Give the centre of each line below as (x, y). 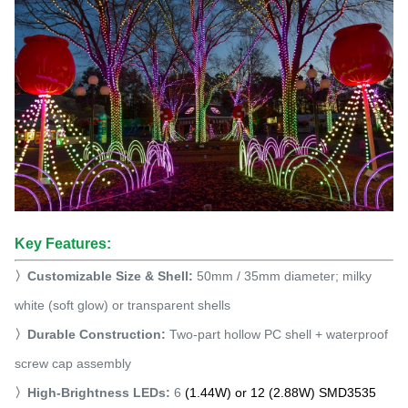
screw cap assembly (73, 364)
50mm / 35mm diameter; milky (284, 276)
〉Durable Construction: (92, 335)
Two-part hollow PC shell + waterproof (279, 335)
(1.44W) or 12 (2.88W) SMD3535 (280, 393)
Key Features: (63, 244)
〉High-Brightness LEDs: (94, 393)
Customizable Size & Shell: (112, 276)
